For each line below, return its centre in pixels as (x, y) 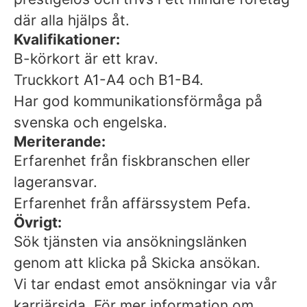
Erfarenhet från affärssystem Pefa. (132, 203)
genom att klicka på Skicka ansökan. (137, 263)
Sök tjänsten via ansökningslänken (130, 242)
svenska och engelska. (90, 122)
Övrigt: (38, 222)
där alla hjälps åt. (72, 20)
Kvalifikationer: (67, 39)
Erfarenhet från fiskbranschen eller (132, 161)
